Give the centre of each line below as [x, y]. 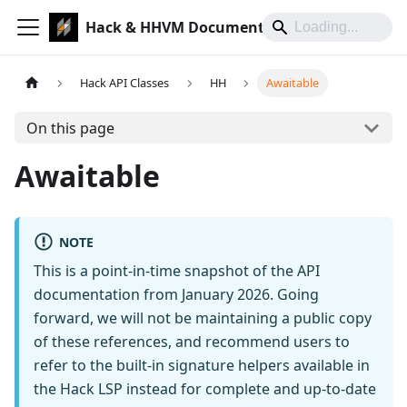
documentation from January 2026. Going [176, 295]
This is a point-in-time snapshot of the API [177, 271]
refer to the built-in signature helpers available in [202, 366]
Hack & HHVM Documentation [194, 27]
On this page [70, 128]
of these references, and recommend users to [192, 342]
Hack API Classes [125, 83]
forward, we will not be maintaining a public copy [203, 318]
